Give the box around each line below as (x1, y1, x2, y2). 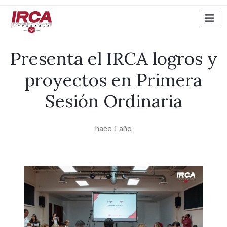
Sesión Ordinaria (45, 90, 182, 112)
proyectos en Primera (25, 68, 202, 91)
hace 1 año (95, 125, 132, 133)
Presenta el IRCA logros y (10, 47, 217, 70)
